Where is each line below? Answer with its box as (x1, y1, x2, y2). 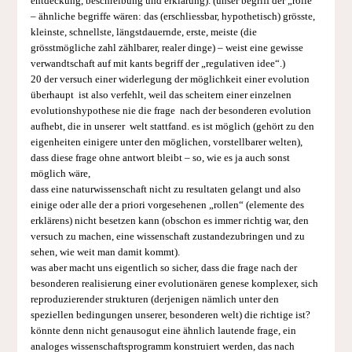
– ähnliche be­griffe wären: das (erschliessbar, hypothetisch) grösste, (30, 10, 315, 22)
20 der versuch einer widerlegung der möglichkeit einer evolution (30, 73, 310, 85)
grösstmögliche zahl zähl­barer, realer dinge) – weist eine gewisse (30, 42, 303, 53)
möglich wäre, (30, 167, 90, 179)
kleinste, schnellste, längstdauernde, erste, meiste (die (30, 26, 257, 38)
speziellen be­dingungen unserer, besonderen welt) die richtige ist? (30, 309, 310, 321)
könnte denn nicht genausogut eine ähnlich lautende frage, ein (30, 324, 296, 336)
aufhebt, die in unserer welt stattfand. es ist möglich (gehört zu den (30, 120, 314, 132)
